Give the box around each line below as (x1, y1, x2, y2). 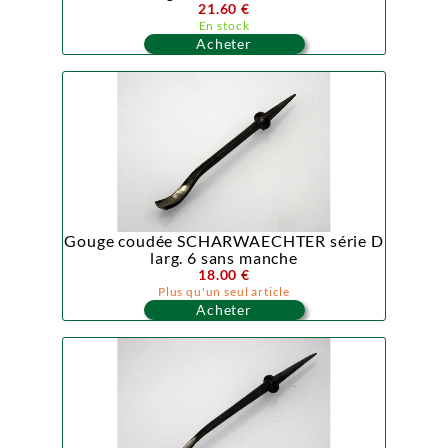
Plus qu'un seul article (157, 284, 291, 299)
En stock (198, 18, 250, 33)
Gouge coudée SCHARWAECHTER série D (64, 231, 384, 250)
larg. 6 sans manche (150, 248, 298, 267)
